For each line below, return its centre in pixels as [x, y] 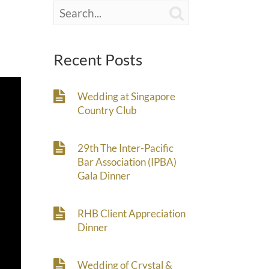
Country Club [107, 110]
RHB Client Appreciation [132, 213]
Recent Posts [98, 59]
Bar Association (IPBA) [127, 162]
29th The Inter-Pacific [126, 148]
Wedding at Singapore [127, 96]
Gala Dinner [104, 176]
